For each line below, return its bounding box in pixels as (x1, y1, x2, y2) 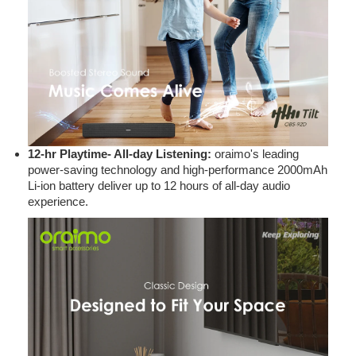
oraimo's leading (215, 147, 299, 161)
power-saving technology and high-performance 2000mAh (28, 163, 327, 177)
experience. (28, 195, 88, 209)
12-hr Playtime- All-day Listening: (28, 147, 215, 161)
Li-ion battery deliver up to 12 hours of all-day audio (28, 179, 290, 193)
